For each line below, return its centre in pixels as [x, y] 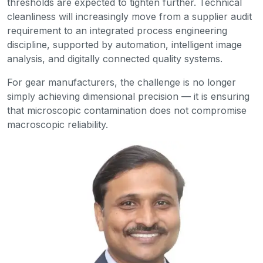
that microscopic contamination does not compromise [127, 111]
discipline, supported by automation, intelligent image [124, 45]
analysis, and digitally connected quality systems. [115, 59]
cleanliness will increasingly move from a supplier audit [129, 17]
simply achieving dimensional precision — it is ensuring [128, 97]
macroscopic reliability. [58, 125]
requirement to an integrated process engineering [117, 31]
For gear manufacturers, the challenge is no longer [122, 82]
